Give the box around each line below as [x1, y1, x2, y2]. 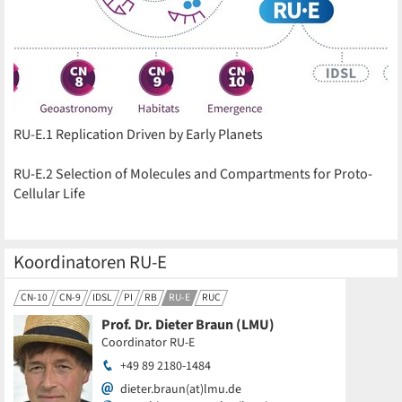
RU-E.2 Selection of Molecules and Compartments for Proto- [13, 164, 372, 184]
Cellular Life [13, 184, 85, 204]
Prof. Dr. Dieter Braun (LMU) [101, 315, 275, 335]
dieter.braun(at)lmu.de [120, 380, 241, 398]
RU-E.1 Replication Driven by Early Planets [13, 125, 263, 144]
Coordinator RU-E [101, 334, 195, 352]
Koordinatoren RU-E [13, 249, 167, 275]
